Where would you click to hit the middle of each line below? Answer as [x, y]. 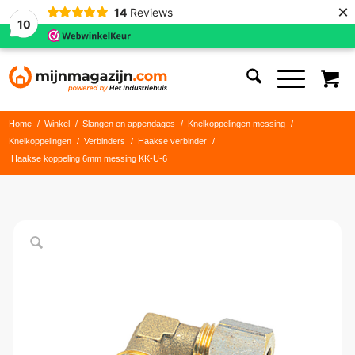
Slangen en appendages [129, 124]
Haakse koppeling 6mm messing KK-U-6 [90, 158]
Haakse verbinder [173, 141]
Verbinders [105, 141]
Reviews [151, 12]
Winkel [57, 124]
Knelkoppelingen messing [237, 124]
